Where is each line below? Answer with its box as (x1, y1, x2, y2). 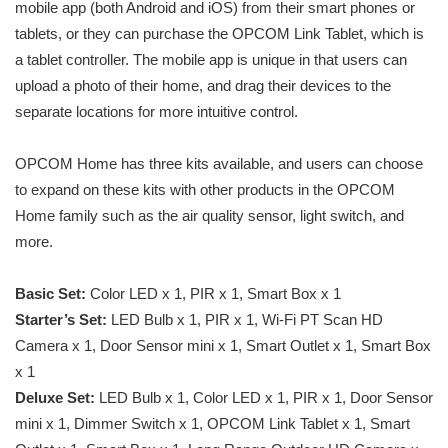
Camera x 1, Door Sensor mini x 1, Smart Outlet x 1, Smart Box (15, 337, 431, 355)
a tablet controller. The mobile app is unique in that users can (15, 51, 407, 69)
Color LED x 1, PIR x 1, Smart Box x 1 (86, 285, 341, 303)
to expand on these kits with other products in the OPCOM (15, 181, 395, 199)
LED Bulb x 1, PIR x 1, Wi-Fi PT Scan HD (107, 311, 383, 329)
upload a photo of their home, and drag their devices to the (15, 77, 391, 95)
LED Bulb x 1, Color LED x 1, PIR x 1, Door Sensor (95, 389, 433, 407)
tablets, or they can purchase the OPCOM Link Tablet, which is (15, 25, 424, 43)
